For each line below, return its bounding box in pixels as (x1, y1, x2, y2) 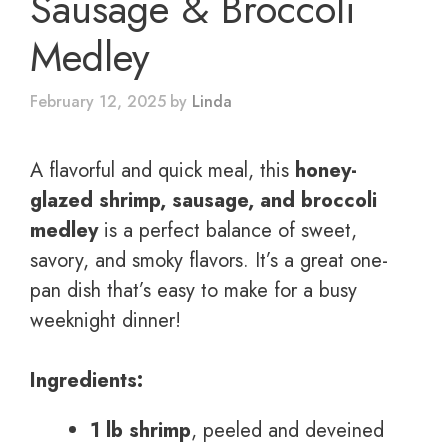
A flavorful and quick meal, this (30, 155, 295, 185)
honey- (295, 155, 357, 185)
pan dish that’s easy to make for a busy (30, 275, 357, 305)
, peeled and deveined (191, 415, 384, 445)
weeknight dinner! (30, 305, 181, 335)
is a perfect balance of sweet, (98, 215, 357, 245)
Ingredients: (30, 365, 143, 395)
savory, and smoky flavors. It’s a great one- (30, 245, 388, 275)
